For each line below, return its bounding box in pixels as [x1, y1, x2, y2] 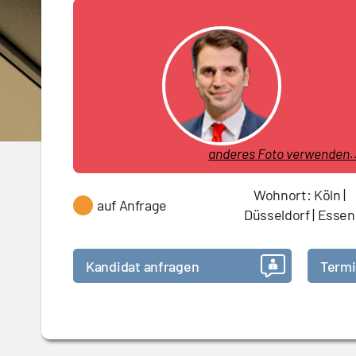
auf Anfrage [97, 195, 168, 214]
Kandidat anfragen [86, 257, 199, 275]
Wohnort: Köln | [253, 186, 346, 203]
